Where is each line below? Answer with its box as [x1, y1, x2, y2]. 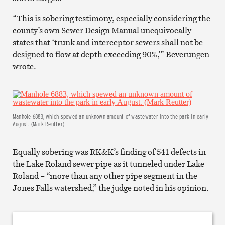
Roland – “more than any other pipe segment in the [12, 170, 197, 181]
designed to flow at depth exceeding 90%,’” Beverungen [12, 48, 209, 60]
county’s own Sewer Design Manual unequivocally [12, 24, 191, 36]
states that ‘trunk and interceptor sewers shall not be [12, 36, 203, 48]
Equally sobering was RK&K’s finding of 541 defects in [12, 146, 206, 157]
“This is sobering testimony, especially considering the [12, 12, 210, 24]
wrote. [12, 60, 36, 72]
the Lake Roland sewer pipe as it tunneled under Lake [12, 158, 204, 169]
